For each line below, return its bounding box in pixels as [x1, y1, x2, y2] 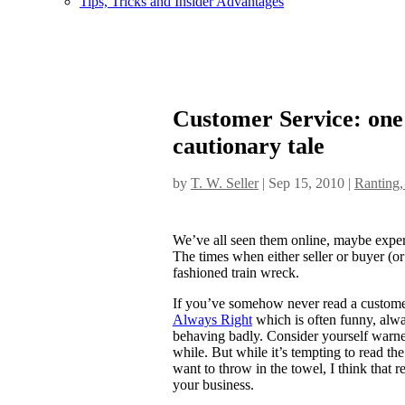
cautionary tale [172, 132, 325, 159]
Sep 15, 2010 [268, 175, 344, 191]
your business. [172, 377, 254, 393]
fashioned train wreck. [172, 265, 299, 281]
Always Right [172, 312, 252, 328]
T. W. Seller [190, 175, 259, 191]
